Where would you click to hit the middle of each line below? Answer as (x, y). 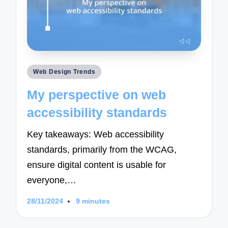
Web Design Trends (64, 72)
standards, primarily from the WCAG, (102, 150)
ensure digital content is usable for (97, 165)
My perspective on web (97, 94)
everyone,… (52, 180)
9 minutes (93, 201)
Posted (39, 71)
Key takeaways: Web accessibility (96, 135)
